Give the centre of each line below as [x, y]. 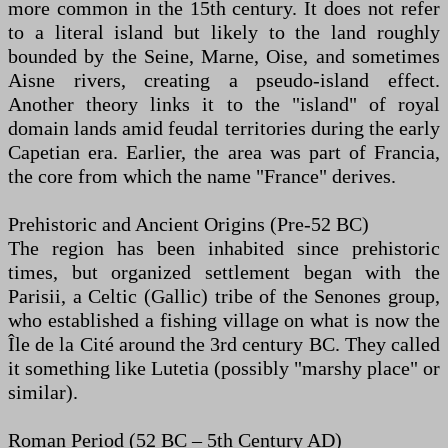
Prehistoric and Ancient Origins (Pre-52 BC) [188, 224]
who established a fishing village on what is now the [224, 320]
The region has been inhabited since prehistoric [224, 248]
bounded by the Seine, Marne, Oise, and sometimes [224, 56]
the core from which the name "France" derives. [202, 176]
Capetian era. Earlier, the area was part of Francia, [224, 152]
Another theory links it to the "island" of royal [224, 104]
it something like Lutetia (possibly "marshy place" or [224, 368]
